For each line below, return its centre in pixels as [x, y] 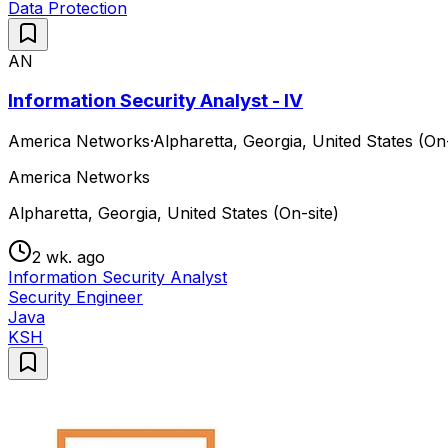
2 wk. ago [68, 257]
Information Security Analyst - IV [155, 101]
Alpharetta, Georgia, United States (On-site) [173, 213]
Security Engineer [75, 297]
